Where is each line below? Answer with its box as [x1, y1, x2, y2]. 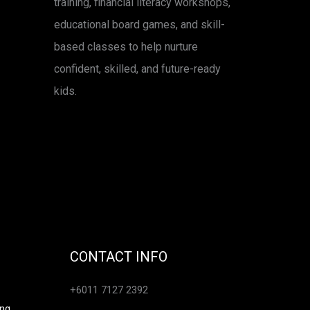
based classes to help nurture [54, 40, 198, 53]
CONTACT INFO [70, 248, 167, 265]
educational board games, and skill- [54, 18, 225, 31]
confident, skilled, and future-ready [54, 62, 221, 75]
